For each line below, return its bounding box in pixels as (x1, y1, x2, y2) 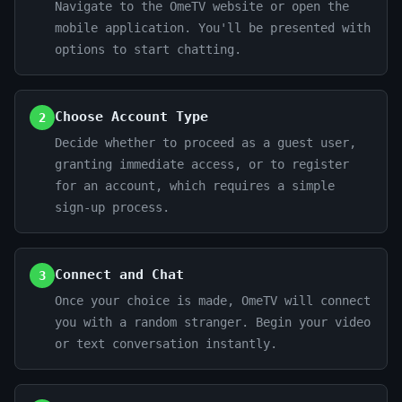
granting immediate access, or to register (55, 157, 349, 171)
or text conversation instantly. (55, 336, 277, 351)
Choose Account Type (55, 109, 208, 125)
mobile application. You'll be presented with (55, 21, 371, 35)
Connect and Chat (55, 267, 184, 283)
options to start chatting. (55, 42, 241, 57)
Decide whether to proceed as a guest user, (55, 135, 356, 150)
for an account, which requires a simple (55, 179, 335, 193)
